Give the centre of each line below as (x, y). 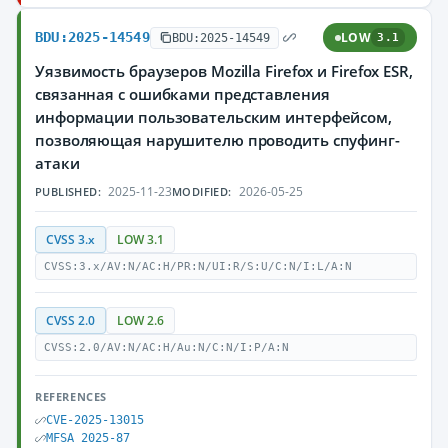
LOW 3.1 (140, 239)
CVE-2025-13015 (95, 420)
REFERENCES (71, 396)
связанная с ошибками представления (182, 94)
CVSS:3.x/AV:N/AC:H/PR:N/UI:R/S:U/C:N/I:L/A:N (198, 266)
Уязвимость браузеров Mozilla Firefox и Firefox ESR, (224, 71)
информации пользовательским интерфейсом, (213, 117)
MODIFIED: (202, 191)
